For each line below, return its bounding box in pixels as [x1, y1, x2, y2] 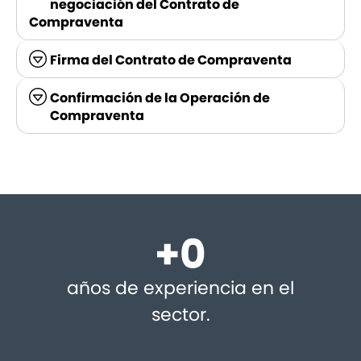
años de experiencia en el [67, 275, 294, 301]
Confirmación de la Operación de [50, 88, 271, 107]
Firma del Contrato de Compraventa [50, 50, 293, 69]
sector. [151, 301, 210, 327]
